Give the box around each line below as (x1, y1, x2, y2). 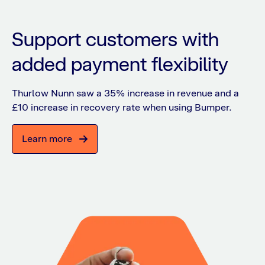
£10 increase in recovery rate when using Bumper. (12, 102, 232, 114)
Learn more (22, 133, 72, 145)
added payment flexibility (12, 53, 228, 76)
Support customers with (12, 28, 219, 51)
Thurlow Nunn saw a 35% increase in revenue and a (12, 88, 239, 99)
